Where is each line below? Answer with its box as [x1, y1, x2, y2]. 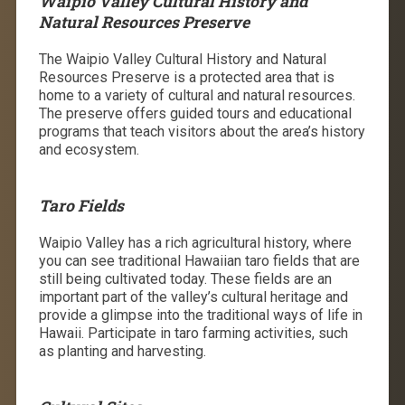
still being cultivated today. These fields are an [38, 269, 332, 287]
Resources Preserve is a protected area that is [38, 68, 334, 86]
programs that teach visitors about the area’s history [38, 122, 365, 140]
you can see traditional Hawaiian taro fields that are [38, 251, 360, 269]
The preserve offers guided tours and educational [38, 104, 352, 122]
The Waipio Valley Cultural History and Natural [38, 50, 326, 68]
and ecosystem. [38, 140, 139, 158]
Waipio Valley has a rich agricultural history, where [38, 233, 352, 251]
